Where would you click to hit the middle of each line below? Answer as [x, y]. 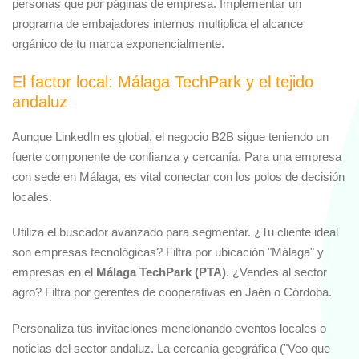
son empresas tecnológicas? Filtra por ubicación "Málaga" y [168, 252]
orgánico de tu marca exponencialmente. [118, 43]
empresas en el [54, 272]
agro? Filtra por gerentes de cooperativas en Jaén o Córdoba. [172, 292]
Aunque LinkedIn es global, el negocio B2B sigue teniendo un [170, 136]
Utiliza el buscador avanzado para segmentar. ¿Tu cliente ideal [175, 232]
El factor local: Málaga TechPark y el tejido [163, 81]
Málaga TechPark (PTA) [161, 272]
